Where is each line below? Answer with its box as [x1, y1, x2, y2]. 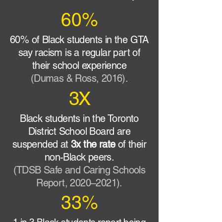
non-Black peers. [44, 151, 114, 163]
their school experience [32, 59, 127, 71]
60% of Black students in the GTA [10, 34, 149, 46]
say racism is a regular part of [18, 47, 141, 58]
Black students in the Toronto [20, 112, 139, 124]
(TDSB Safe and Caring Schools [13, 164, 146, 176]
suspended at [12, 138, 71, 150]
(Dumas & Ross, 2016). [30, 72, 128, 84]
